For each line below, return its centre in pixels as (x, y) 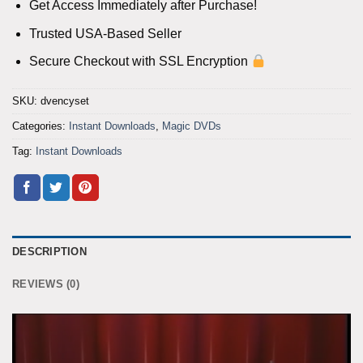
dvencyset (65, 101)
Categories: (41, 126)
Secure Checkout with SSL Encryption (140, 62)
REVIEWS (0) (46, 284)
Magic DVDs (192, 126)
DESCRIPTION (49, 252)
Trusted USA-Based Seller (105, 33)
